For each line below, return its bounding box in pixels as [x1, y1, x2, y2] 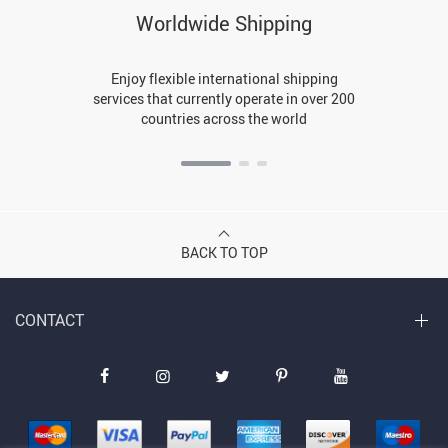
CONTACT [15, 309, 84, 332]
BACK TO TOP [180, 243, 268, 263]
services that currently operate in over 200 [93, 89, 355, 109]
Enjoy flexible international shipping [110, 69, 338, 89]
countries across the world [141, 109, 307, 129]
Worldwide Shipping [136, 10, 312, 38]
